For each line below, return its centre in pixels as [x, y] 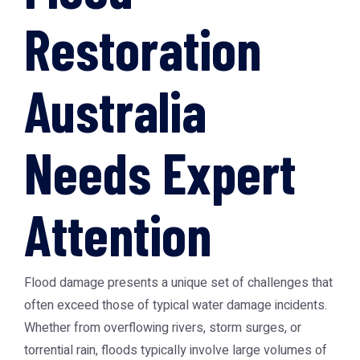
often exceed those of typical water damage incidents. [176, 305]
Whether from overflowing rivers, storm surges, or [163, 328]
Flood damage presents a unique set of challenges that [178, 283]
